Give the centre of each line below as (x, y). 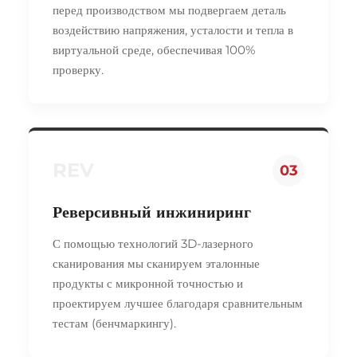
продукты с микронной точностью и (148, 283)
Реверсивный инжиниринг (152, 212)
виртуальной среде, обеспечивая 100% (154, 49)
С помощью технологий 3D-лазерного (153, 243)
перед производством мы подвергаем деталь (169, 10)
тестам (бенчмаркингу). (114, 323)
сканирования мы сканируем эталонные (156, 263)
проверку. (78, 69)
